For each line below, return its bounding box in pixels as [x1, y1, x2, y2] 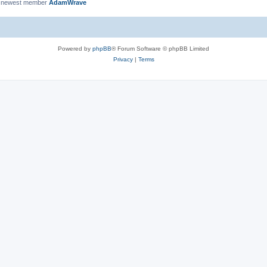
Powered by [58, 45, 92, 52]
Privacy [113, 55, 133, 63]
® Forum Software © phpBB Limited [111, 45, 209, 52]
